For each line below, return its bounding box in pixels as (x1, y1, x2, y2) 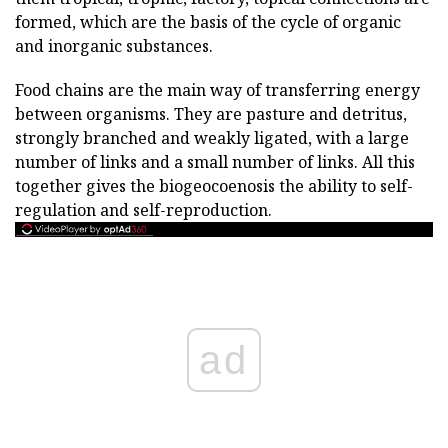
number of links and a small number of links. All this (15, 151, 415, 173)
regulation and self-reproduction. (15, 199, 272, 221)
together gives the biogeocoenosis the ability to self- (15, 175, 413, 197)
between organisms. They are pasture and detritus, (15, 103, 407, 125)
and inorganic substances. (15, 35, 213, 57)
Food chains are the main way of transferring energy (15, 79, 420, 101)
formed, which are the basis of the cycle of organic (15, 11, 401, 33)
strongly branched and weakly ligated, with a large (15, 127, 409, 149)
